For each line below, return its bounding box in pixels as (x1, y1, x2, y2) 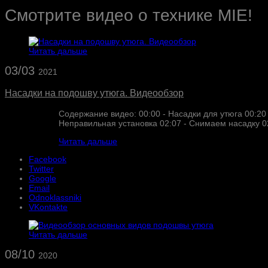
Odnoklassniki (29, 192, 81, 202)
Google (29, 173, 56, 183)
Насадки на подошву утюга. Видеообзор (5, 87, 184, 99)
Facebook (29, 154, 66, 164)
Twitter (29, 163, 54, 173)
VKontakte (29, 202, 68, 212)
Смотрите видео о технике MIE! (5, 6, 252, 25)
